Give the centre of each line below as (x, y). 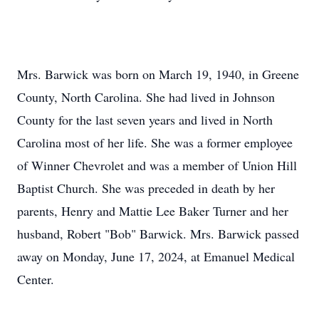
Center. (36, 279)
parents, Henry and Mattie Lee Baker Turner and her (153, 211)
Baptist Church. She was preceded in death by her (146, 188)
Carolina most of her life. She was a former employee (155, 142)
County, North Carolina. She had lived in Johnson (146, 97)
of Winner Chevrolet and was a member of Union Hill (157, 165)
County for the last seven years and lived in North (145, 120)
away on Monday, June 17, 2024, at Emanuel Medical (156, 256)
